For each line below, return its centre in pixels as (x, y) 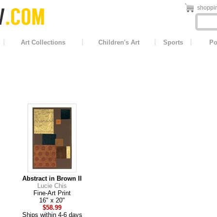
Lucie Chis (52, 186)
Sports (173, 42)
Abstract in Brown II (52, 178)
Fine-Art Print (52, 193)
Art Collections (43, 42)
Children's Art (119, 42)
